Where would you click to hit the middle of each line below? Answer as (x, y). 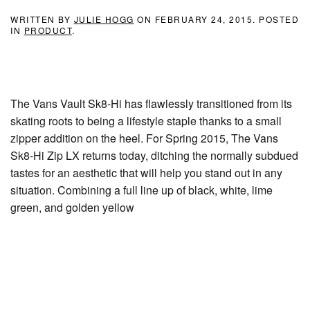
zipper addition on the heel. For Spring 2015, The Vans (144, 138)
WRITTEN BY (42, 19)
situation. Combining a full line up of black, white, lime (142, 190)
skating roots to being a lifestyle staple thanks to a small (146, 121)
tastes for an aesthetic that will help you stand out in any (146, 173)
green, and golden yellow (72, 207)
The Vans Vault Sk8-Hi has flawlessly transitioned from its (151, 103)
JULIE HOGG (104, 19)
